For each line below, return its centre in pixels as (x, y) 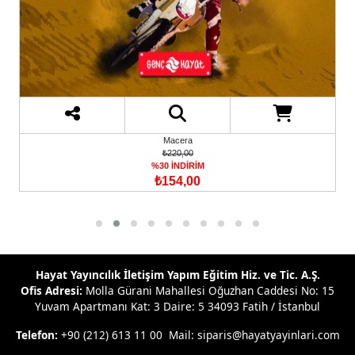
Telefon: (36, 334)
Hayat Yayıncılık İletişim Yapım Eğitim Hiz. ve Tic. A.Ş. (177, 274)
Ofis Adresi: (53, 290)
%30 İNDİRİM (177, 166)
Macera (177, 141)
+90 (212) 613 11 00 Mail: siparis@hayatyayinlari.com (198, 334)
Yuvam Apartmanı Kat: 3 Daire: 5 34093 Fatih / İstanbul (177, 306)
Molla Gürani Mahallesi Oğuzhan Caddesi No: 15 (210, 290)
